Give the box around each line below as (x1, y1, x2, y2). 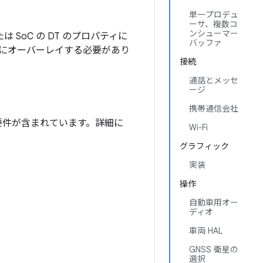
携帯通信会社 (189, 103, 238, 114)
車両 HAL (189, 225, 222, 236)
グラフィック (180, 141, 229, 151)
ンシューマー (189, 28, 238, 39)
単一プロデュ (189, 9, 238, 20)
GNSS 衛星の (189, 244, 238, 255)
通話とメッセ (189, 75, 238, 86)
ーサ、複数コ (189, 19, 238, 29)
